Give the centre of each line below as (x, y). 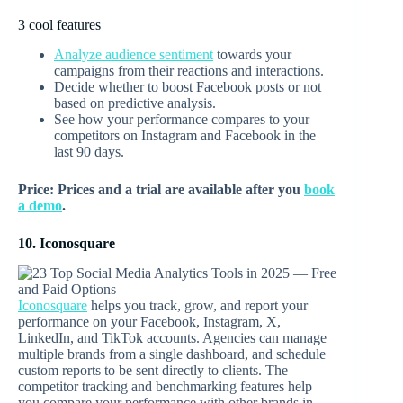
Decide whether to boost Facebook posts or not (188, 87)
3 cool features (59, 25)
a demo (40, 206)
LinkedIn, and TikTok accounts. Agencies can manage (172, 337)
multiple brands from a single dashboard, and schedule (172, 354)
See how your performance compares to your (182, 120)
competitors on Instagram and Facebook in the (185, 136)
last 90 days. (89, 152)
